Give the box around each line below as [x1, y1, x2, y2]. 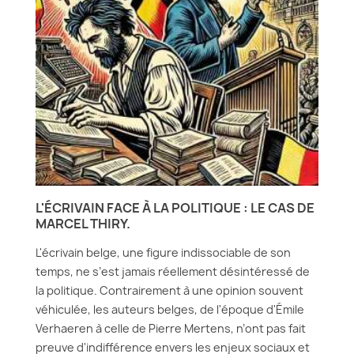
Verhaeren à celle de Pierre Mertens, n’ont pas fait [36, 321, 306, 336]
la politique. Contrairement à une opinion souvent [36, 283, 303, 298]
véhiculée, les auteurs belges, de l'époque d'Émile [36, 302, 304, 317]
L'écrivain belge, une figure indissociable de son [36, 245, 291, 260]
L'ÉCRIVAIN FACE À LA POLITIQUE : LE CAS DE [36, 199, 314, 217]
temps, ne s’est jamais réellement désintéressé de [36, 264, 310, 279]
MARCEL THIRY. [36, 215, 130, 232]
